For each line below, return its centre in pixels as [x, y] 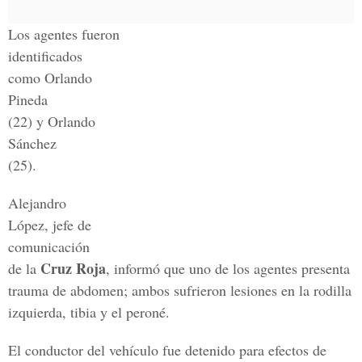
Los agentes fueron [64, 34]
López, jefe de [50, 225]
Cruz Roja [73, 268]
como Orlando [50, 78]
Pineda [28, 99]
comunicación [49, 246]
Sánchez [32, 143]
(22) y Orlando [52, 121]
